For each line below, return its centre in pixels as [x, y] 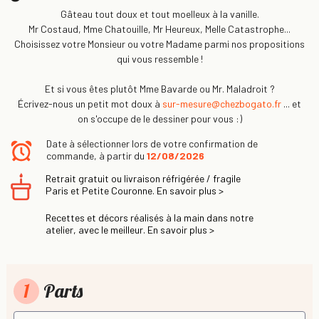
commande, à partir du [96, 155]
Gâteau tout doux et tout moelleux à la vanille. [159, 14]
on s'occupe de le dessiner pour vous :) [159, 118]
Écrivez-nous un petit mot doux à [90, 103]
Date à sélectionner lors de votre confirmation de [152, 143]
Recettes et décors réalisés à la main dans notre [150, 217]
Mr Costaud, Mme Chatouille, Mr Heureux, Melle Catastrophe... [159, 28]
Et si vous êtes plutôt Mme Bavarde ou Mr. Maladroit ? [159, 88]
